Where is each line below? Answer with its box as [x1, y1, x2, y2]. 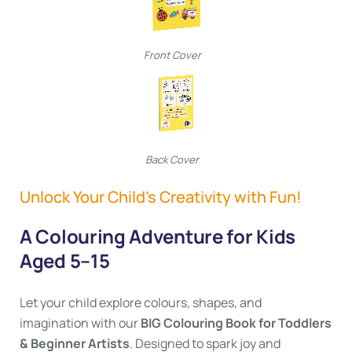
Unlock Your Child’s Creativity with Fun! [20, 186, 302, 207]
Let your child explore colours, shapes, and [20, 294, 262, 311]
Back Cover [145, 152, 199, 167]
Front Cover [143, 48, 201, 62]
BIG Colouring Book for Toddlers [141, 314, 332, 332]
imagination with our [20, 314, 141, 332]
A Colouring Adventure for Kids [20, 223, 296, 249]
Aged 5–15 [20, 247, 110, 273]
